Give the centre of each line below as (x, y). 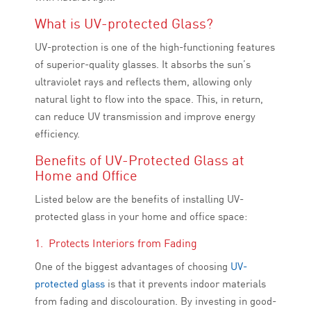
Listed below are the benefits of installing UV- (139, 199)
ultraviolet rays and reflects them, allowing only (143, 82)
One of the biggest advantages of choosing (133, 267)
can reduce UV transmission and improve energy (145, 117)
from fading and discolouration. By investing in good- (155, 301)
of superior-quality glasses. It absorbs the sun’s (143, 65)
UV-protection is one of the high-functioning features (155, 47)
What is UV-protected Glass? (124, 24)
